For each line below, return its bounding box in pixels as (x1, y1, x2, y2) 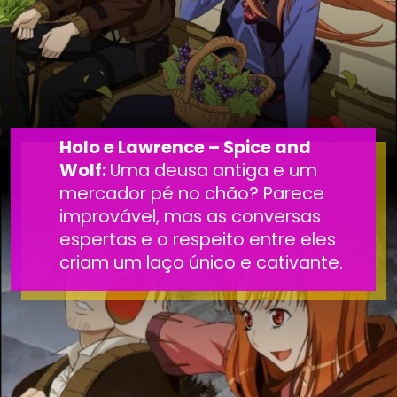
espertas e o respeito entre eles (59, 226, 337, 252)
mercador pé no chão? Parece (59, 180, 325, 206)
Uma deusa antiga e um (110, 157, 318, 183)
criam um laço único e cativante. (59, 249, 344, 275)
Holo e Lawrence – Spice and (59, 134, 312, 160)
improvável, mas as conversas (59, 203, 322, 229)
